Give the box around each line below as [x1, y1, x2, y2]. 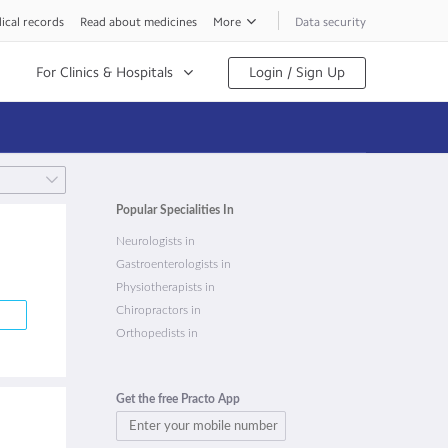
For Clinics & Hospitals [36, 64, 173, 81]
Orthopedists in [116, 327, 198, 339]
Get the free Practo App [116, 393, 240, 405]
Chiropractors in [116, 304, 201, 316]
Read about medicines [80, 15, 197, 29]
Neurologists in [116, 235, 195, 247]
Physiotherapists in [116, 281, 215, 293]
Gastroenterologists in [116, 258, 231, 270]
